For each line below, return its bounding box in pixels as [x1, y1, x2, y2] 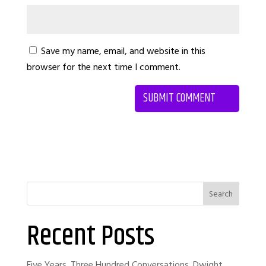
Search [209, 188, 233, 200]
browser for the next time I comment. [26, 61, 180, 74]
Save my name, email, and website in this [40, 45, 205, 58]
